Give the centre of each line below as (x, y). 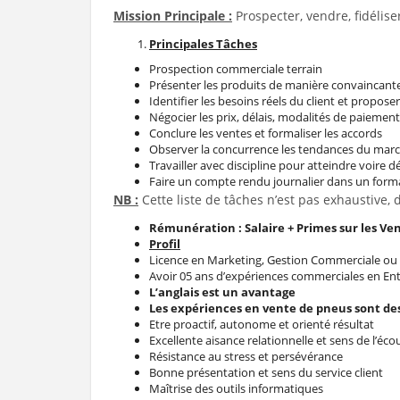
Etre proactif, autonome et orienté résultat (262, 324)
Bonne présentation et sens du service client (266, 372)
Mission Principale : (173, 16)
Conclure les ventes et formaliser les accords (266, 133)
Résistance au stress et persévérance (246, 356)
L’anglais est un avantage (222, 292)
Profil (165, 244)
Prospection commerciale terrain (236, 69)
